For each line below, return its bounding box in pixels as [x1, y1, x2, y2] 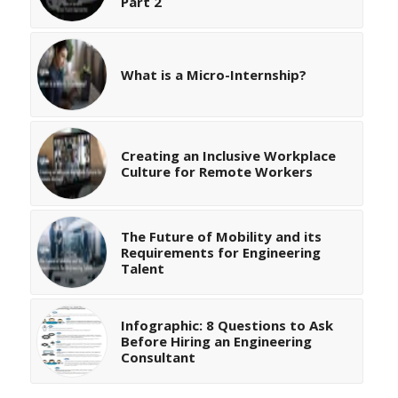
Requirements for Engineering [120, 243, 321, 262]
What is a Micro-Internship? [120, 66, 306, 84]
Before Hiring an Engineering [120, 332, 312, 351]
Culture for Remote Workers [120, 163, 313, 181]
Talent [120, 259, 164, 278]
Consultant [120, 348, 195, 367]
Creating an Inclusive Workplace [120, 147, 336, 165]
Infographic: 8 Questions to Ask [120, 316, 333, 335]
